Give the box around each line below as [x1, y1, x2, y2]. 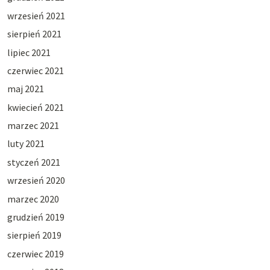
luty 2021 [7, 137, 45, 150]
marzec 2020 [7, 192, 59, 205]
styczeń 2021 [7, 155, 60, 168]
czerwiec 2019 [7, 247, 64, 260]
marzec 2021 [7, 119, 59, 132]
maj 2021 [7, 83, 44, 95]
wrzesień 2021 [7, 9, 65, 22]
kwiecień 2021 [7, 101, 64, 113]
